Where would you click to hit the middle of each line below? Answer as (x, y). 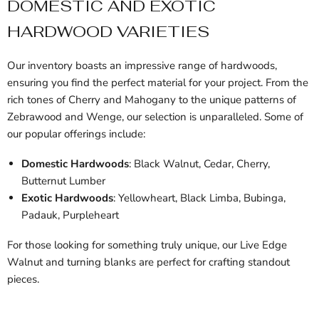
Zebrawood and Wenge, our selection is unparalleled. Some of (155, 117)
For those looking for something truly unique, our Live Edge (147, 245)
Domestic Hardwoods (75, 164)
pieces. (23, 279)
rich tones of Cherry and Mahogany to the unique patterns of (152, 100)
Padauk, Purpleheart (70, 215)
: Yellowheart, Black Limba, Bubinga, (199, 198)
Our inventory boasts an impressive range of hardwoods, (142, 66)
